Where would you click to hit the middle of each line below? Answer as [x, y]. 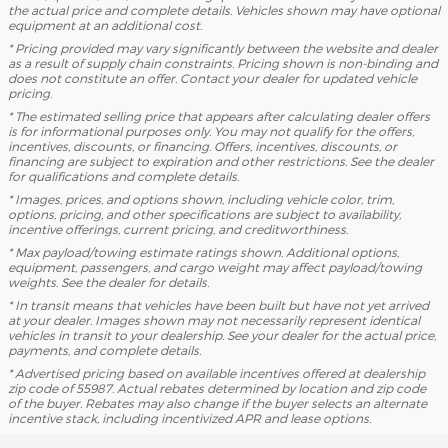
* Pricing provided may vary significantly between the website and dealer [223, 47]
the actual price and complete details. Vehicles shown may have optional [224, 9]
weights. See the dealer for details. [108, 281]
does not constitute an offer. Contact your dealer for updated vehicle [212, 77]
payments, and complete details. [104, 349]
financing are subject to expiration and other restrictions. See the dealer [221, 160]
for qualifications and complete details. [123, 175]
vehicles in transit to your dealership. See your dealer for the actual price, [222, 334]
